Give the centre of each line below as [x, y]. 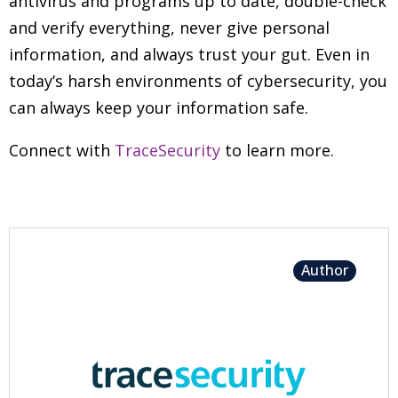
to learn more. [277, 150]
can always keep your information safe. [159, 107]
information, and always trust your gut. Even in [189, 54]
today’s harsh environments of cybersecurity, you [198, 81]
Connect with [62, 150]
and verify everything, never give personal [169, 28]
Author [325, 271]
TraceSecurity [167, 150]
